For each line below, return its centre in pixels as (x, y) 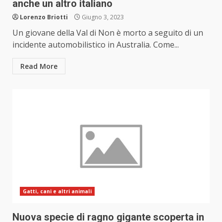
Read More (39, 66)
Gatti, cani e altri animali (57, 192)
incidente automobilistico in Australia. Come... (96, 45)
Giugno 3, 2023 (102, 17)
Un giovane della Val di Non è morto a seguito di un (108, 33)
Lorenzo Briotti (44, 17)
